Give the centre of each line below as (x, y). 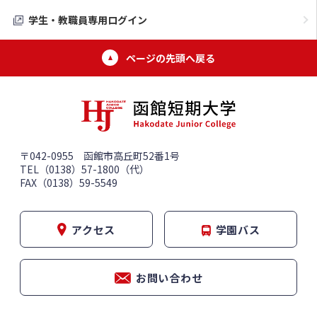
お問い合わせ (169, 277)
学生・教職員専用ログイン (88, 20)
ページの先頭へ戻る (171, 58)
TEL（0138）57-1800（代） (85, 169)
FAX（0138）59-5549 (69, 182)
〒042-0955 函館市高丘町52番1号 (100, 155)
